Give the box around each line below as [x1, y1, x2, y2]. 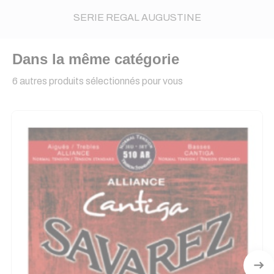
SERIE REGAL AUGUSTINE [73, 12, 201, 23]
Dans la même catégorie [12, 51, 179, 67]
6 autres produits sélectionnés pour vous [12, 76, 183, 86]
